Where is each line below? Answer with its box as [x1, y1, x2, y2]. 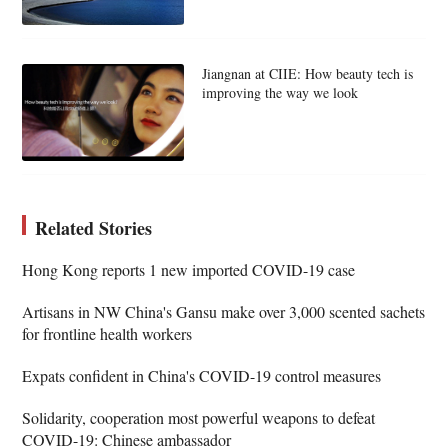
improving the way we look [201, 82, 358, 102]
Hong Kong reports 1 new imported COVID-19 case [22, 258, 356, 280]
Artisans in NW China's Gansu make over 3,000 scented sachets [22, 300, 426, 322]
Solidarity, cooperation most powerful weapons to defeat [22, 406, 376, 428]
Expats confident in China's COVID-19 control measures [22, 364, 382, 386]
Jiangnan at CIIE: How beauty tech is [201, 63, 413, 83]
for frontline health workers [22, 322, 193, 344]
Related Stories [35, 214, 153, 241]
